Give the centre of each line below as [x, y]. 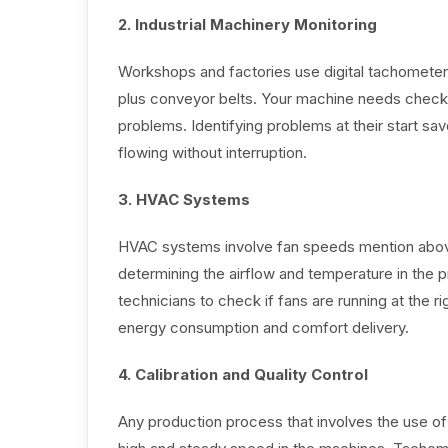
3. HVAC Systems [184, 200]
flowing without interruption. [212, 153]
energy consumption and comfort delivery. [263, 328]
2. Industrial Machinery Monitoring [247, 25]
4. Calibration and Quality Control [243, 375]
